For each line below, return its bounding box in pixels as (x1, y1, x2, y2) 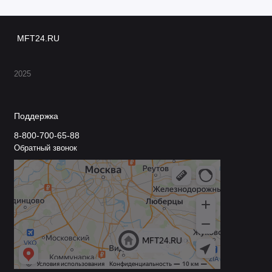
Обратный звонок (13, 143, 77, 152)
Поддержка (13, 112, 58, 121)
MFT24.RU (17, 33, 59, 44)
